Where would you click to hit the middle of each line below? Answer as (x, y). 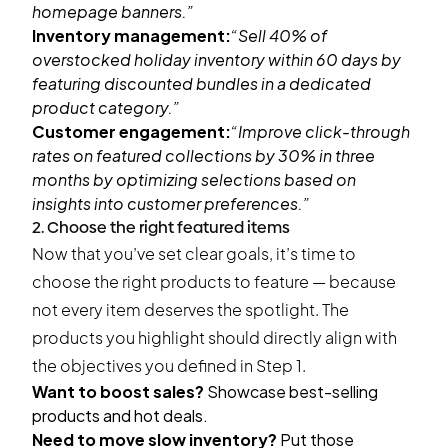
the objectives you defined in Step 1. (169, 365)
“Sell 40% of (279, 35)
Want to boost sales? (118, 391)
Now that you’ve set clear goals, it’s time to (194, 253)
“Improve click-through (320, 131)
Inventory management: (131, 35)
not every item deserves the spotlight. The (190, 309)
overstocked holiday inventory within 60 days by (216, 59)
